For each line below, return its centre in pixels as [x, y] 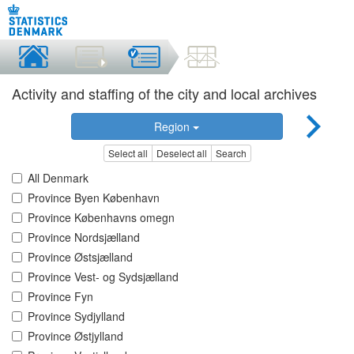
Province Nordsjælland [84, 237]
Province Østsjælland [80, 257]
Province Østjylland [75, 336]
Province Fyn [60, 297]
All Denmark [58, 178]
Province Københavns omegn [101, 218]
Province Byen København [94, 198]
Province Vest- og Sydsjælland [103, 277]
